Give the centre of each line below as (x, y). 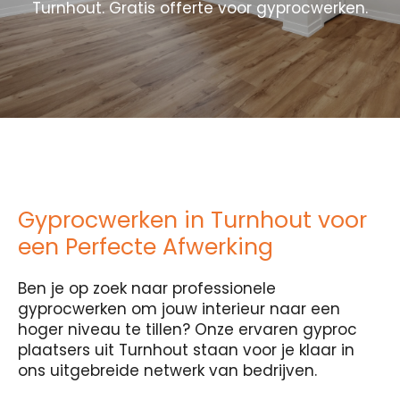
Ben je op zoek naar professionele (147, 288)
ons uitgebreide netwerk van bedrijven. (167, 371)
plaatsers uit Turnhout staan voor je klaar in (186, 350)
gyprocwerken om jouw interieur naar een (179, 309)
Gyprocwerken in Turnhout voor (192, 220)
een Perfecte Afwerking (146, 247)
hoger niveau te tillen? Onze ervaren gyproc (187, 329)
